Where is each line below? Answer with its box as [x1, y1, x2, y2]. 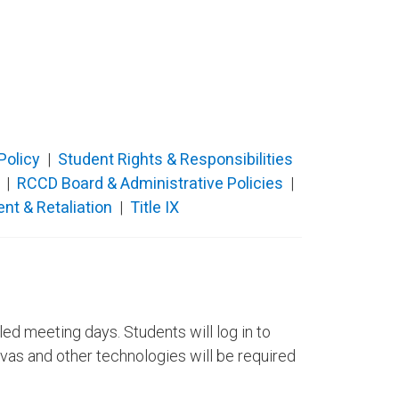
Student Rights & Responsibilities [58, 149, 294, 168]
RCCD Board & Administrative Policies [16, 173, 283, 192]
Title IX [129, 197, 179, 216]
